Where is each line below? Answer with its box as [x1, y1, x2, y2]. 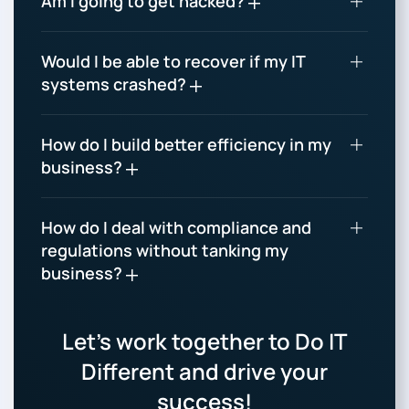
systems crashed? [41, 73, 190, 96]
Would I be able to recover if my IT [41, 50, 305, 73]
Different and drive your [81, 356, 328, 387]
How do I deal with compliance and [41, 216, 311, 239]
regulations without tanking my [41, 239, 288, 262]
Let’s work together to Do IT [62, 326, 347, 357]
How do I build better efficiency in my [41, 133, 331, 156]
